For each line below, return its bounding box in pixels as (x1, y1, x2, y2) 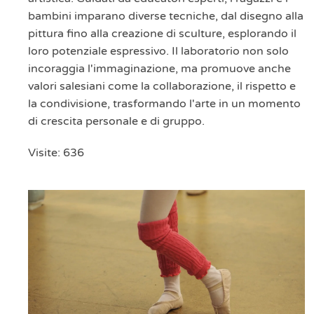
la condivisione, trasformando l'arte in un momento (28, 97, 301, 111)
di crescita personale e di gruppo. (28, 114, 205, 129)
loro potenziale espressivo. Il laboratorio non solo (28, 44, 289, 59)
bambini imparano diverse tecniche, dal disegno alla (28, 9, 303, 24)
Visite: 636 (28, 146, 84, 161)
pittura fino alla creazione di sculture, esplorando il (28, 27, 296, 41)
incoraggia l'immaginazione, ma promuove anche (28, 62, 291, 76)
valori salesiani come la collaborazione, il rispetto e (28, 79, 296, 94)
